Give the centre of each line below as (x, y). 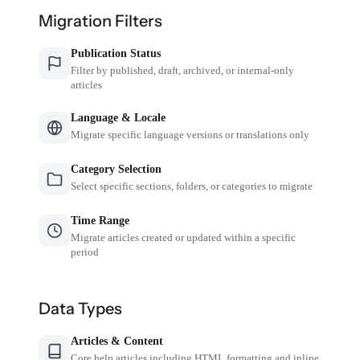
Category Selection (117, 169)
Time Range (100, 220)
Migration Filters (101, 20)
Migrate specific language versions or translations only (190, 134)
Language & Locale (119, 117)
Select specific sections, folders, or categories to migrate (192, 186)
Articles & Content (117, 341)
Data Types (81, 308)
